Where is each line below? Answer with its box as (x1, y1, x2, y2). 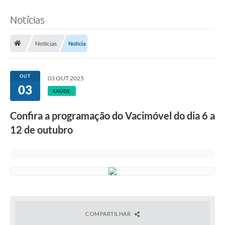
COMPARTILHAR (85, 210, 132, 217)
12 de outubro (10, 123, 73, 136)
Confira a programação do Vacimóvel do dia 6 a (10, 109, 215, 122)
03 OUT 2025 (48, 74, 84, 82)
